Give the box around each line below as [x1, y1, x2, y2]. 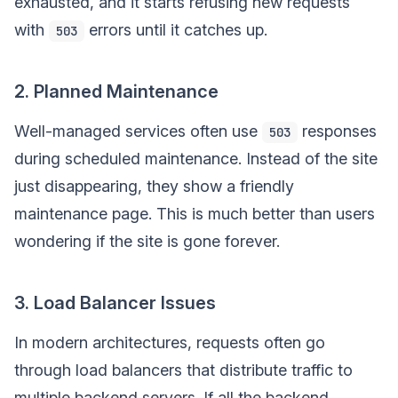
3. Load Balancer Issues [14, 291, 216, 314]
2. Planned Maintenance [14, 80, 219, 102]
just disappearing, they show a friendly [14, 176, 294, 195]
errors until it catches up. [84, 20, 267, 39]
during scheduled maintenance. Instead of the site [14, 148, 378, 168]
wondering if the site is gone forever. [14, 231, 280, 251]
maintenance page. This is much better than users [14, 203, 375, 223]
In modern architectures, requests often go [14, 332, 325, 352]
